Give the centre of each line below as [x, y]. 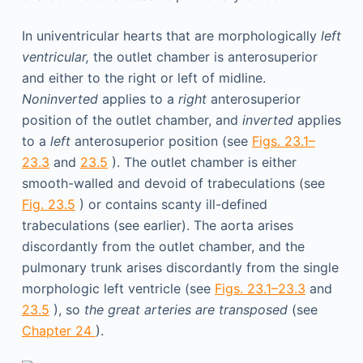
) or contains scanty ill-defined [171, 204]
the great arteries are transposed [186, 310]
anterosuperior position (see [161, 141]
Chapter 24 [58, 331]
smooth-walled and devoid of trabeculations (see [173, 183]
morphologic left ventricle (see [118, 288]
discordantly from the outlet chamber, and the [163, 246]
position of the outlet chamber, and [132, 120]
